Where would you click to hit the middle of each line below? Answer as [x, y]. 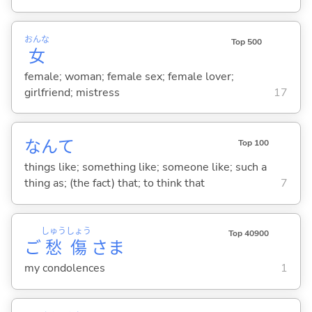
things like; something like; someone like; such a [145, 167]
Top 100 [253, 143]
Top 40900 [248, 234]
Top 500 [246, 41]
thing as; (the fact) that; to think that [114, 183]
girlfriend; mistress [72, 92]
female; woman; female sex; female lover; [129, 76]
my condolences [64, 268]
